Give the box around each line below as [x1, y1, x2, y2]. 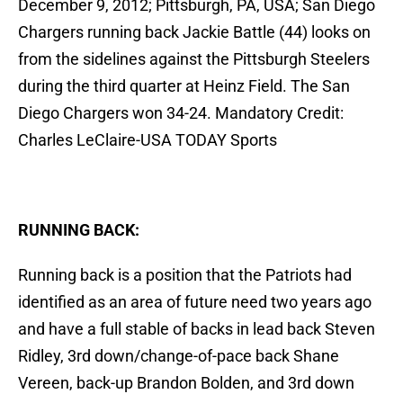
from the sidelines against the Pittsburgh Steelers [18, 49, 370, 69]
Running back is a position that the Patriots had [18, 265, 352, 285]
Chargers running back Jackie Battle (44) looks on [18, 22, 371, 42]
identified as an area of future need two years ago [18, 292, 372, 312]
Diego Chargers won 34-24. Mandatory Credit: [18, 103, 344, 123]
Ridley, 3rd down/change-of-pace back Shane [18, 346, 339, 366]
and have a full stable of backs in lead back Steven [18, 319, 375, 339]
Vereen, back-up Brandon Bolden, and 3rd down [18, 373, 354, 393]
